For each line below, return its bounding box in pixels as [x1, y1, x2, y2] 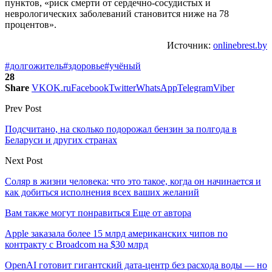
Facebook [71, 82, 109, 93]
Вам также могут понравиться [5, 207, 130, 218]
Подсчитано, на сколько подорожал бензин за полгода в [5, 123, 237, 134]
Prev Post [5, 103, 41, 114]
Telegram [177, 82, 213, 93]
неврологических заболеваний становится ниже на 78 [5, 8, 229, 19]
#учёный [104, 60, 141, 71]
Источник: [167, 39, 213, 50]
